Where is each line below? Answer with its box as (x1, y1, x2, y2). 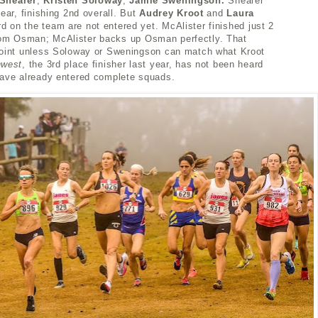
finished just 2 (209, 20, 275, 31)
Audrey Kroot (139, 7, 204, 18)
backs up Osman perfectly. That (99, 33, 247, 44)
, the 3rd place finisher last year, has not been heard (22, 58, 264, 70)
